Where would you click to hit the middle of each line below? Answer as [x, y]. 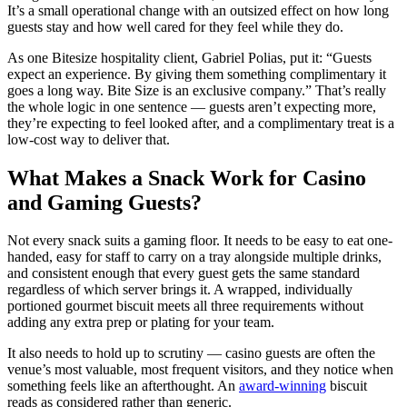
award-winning [283, 386]
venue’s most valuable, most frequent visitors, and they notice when [200, 370]
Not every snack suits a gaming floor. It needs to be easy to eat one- [200, 241]
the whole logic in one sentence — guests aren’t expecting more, [192, 106]
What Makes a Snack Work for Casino [187, 178]
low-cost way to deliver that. [89, 139]
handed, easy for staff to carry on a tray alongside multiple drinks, [194, 257]
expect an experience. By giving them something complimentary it [197, 74]
